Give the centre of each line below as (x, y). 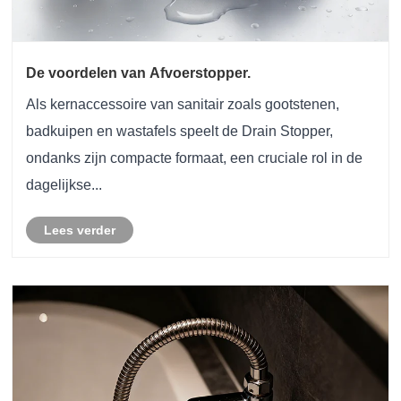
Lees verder (80, 230)
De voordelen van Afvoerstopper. (139, 73)
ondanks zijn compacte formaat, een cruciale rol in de (195, 158)
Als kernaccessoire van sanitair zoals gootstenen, (183, 105)
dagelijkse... (64, 185)
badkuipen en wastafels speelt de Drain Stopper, (180, 132)
